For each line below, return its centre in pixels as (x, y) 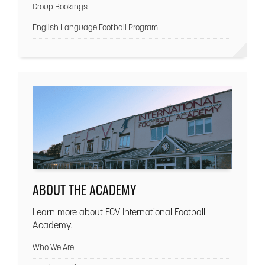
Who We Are (53, 248)
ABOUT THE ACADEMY (85, 190)
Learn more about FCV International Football (119, 213)
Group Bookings (60, 7)
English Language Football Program (95, 28)
